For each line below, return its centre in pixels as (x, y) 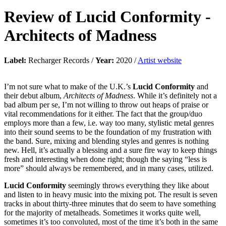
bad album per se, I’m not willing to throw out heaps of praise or (106, 104)
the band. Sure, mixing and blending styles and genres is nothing (106, 141)
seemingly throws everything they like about (137, 185)
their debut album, (34, 95)
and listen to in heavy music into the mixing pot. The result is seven (111, 194)
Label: (15, 60)
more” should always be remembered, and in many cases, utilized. (109, 168)
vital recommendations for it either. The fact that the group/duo (103, 114)
